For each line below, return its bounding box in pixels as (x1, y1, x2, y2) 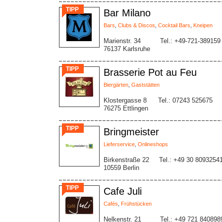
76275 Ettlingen (104, 105, 148, 112)
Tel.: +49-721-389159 (160, 37, 221, 45)
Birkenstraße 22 (104, 156, 149, 164)
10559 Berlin (104, 164, 139, 171)
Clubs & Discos (118, 22, 155, 28)
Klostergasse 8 (104, 97, 147, 104)
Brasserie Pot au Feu (104, 67, 197, 78)
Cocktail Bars (158, 22, 190, 28)
